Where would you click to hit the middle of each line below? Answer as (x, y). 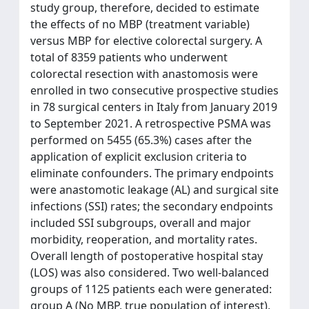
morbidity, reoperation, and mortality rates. (144, 239)
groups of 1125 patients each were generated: (151, 289)
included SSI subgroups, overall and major (141, 222)
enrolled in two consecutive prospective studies (154, 90)
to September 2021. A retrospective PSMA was (151, 123)
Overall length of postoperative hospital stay (147, 256)
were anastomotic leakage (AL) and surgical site (154, 189)
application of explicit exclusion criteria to (139, 156)
